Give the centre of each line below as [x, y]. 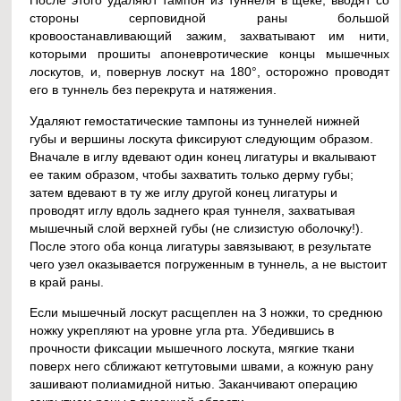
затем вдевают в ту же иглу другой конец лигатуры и [184, 192]
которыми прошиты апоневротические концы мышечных [209, 54]
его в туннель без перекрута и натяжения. [154, 90]
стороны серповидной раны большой [209, 18]
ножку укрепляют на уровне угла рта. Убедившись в [182, 330]
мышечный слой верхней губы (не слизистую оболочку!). [197, 228]
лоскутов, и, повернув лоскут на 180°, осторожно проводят [209, 72]
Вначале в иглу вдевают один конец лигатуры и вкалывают [203, 156]
